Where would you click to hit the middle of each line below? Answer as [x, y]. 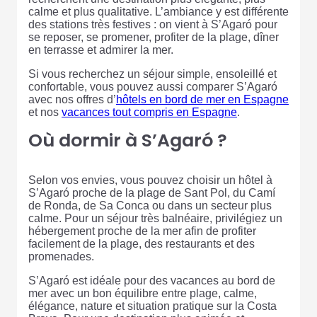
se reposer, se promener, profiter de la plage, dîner [154, 38]
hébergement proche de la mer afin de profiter [142, 231]
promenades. [61, 257]
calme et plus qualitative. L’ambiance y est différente [158, 12]
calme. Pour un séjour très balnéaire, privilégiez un [155, 219]
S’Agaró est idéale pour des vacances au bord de [152, 281]
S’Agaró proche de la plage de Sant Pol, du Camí [152, 193]
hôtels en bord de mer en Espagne [202, 100]
